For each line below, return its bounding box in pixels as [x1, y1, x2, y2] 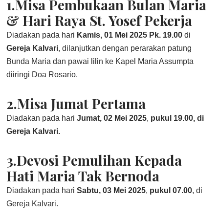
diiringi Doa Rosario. [6, 70, 78, 79]
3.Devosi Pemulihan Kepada [6, 151, 182, 169]
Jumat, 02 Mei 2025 [77, 114, 147, 122]
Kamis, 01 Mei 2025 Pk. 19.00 [77, 31, 185, 39]
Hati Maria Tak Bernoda [6, 167, 160, 185]
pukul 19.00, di [151, 114, 204, 122]
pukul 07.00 [150, 186, 193, 195]
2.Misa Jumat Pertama [6, 94, 146, 112]
